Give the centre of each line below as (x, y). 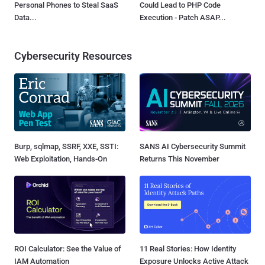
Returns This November (180, 159)
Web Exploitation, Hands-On (61, 159)
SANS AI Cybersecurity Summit (193, 146)
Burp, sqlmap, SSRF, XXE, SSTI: (66, 146)
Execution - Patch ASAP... (183, 17)
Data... (25, 17)
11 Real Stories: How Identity (188, 248)
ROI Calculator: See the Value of (68, 248)
